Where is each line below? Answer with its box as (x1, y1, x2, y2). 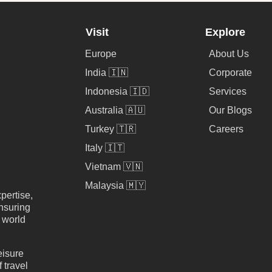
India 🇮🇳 (84, 67, 128, 78)
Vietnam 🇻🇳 (84, 161, 143, 172)
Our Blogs (208, 105, 252, 116)
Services (208, 86, 246, 97)
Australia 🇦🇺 (84, 105, 145, 116)
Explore (205, 26, 245, 39)
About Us (208, 49, 249, 59)
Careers (208, 124, 243, 135)
